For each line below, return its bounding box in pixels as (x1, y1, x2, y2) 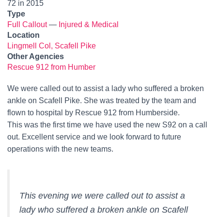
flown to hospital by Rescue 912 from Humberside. (7, 108, 180, 117)
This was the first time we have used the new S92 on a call (7, 121, 207, 129)
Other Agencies (7, 52, 64, 61)
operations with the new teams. (7, 145, 113, 153)
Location (7, 31, 40, 39)
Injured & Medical (59, 20, 119, 29)
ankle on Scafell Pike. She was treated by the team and (7, 96, 196, 105)
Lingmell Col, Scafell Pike (7, 42, 96, 50)
